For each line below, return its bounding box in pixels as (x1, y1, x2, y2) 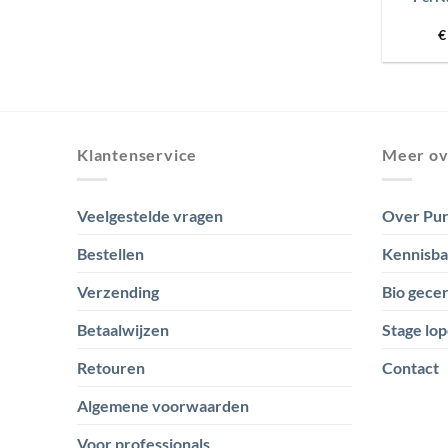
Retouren (77, 357, 145, 377)
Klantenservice (77, 145, 198, 165)
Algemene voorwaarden (77, 395, 249, 415)
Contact (382, 357, 439, 377)
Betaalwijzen (77, 319, 169, 339)
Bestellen (77, 243, 144, 263)
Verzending (77, 281, 159, 301)
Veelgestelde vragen (77, 205, 223, 225)
